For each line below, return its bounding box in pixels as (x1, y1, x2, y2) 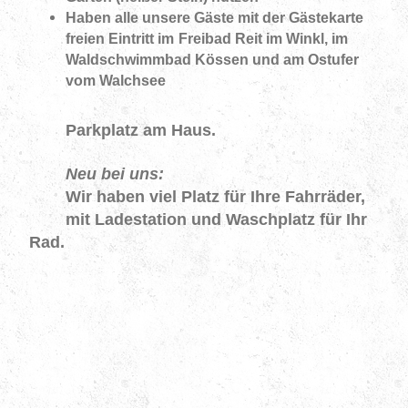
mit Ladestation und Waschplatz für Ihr (28, 210, 367, 229)
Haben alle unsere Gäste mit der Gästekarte (65, 9, 363, 25)
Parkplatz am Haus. (28, 121, 216, 139)
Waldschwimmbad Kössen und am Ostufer (65, 51, 359, 67)
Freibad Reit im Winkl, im (178, 30, 348, 46)
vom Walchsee (65, 72, 166, 88)
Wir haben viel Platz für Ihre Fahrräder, (28, 188, 370, 206)
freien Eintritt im (65, 30, 174, 46)
